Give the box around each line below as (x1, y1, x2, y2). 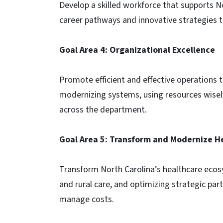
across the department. (59, 104, 147, 116)
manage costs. (59, 193, 116, 206)
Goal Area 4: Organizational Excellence (59, 44, 215, 56)
